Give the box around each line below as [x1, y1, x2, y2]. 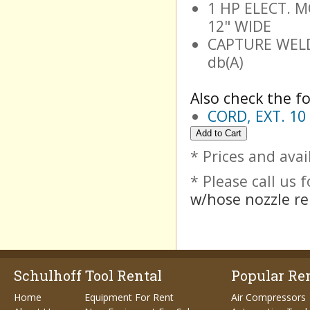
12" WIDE [208, 16, 271, 36]
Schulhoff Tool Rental [14, 266, 162, 284]
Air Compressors [231, 291, 306, 304]
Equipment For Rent [84, 291, 174, 304]
